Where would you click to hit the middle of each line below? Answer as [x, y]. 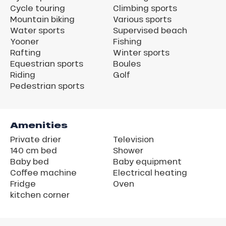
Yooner [24, 41]
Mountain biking [42, 19]
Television [133, 139]
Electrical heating [150, 173]
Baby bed [30, 161]
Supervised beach [150, 30]
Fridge [23, 184]
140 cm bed [34, 150]
